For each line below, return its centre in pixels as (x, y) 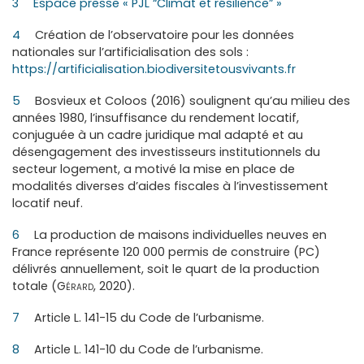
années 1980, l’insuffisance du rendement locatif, (156, 117)
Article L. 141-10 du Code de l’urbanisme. (147, 349)
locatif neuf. (48, 203)
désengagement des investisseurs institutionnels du (166, 152)
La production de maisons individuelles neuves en (179, 234)
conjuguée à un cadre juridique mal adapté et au (158, 134)
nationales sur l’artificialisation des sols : (130, 52)
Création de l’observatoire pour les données (163, 35)
